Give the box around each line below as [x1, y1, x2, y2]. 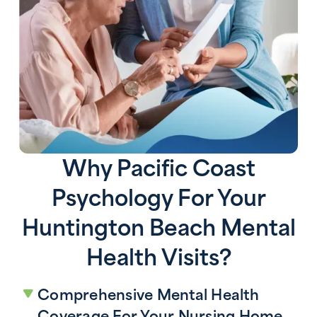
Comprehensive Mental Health [38, 286, 259, 304]
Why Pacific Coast [62, 156, 255, 182]
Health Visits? [86, 245, 231, 271]
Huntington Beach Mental [21, 215, 296, 241]
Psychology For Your [51, 185, 266, 212]
